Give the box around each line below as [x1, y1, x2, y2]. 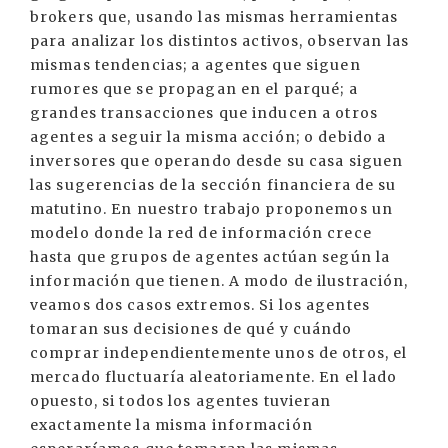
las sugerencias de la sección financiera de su [30, 176, 397, 194]
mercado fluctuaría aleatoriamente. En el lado [30, 368, 398, 386]
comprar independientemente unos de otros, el [30, 344, 408, 362]
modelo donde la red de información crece [30, 224, 372, 242]
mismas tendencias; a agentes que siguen [30, 56, 361, 74]
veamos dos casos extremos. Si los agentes [30, 296, 370, 314]
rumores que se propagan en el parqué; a [30, 80, 358, 98]
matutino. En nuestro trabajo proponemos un [30, 200, 394, 218]
